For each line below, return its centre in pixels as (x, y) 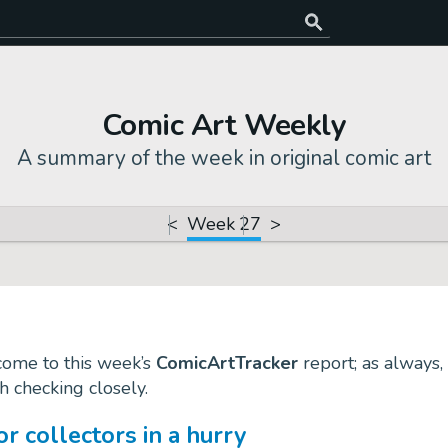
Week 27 (224, 223)
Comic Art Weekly (224, 125)
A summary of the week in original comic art (224, 158)
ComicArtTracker (227, 362)
